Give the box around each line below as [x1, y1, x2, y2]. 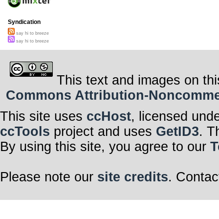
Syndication [8, 19, 41, 26]
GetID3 [156, 124, 199, 139]
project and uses [50, 124, 156, 139]
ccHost [87, 109, 131, 124]
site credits [97, 169, 168, 184]
